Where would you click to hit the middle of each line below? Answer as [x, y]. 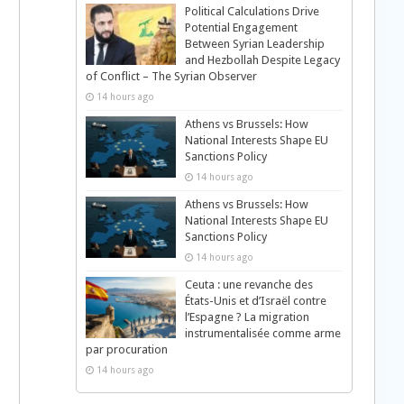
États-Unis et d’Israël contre [255, 301]
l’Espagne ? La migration [247, 317]
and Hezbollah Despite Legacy [262, 60]
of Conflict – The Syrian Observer [171, 76]
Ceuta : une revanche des [248, 285]
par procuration [126, 349]
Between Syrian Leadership [254, 44]
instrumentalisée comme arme [262, 333]
